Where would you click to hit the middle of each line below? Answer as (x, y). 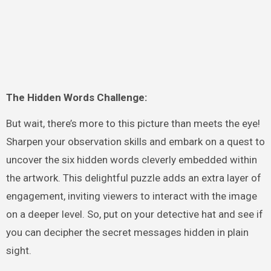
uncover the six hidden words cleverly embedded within (131, 160)
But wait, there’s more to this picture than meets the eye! (133, 124)
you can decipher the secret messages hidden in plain (127, 233)
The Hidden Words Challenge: (76, 98)
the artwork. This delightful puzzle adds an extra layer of (133, 178)
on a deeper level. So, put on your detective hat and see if (134, 214)
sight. (18, 251)
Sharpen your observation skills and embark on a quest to (135, 142)
